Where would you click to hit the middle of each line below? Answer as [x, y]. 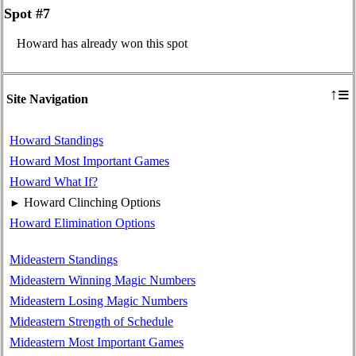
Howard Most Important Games [89, 161]
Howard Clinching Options [92, 203]
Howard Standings [56, 141]
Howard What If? [54, 182]
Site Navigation [47, 99]
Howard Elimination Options [82, 223]
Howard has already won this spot [102, 44]
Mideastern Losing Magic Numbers [99, 301]
